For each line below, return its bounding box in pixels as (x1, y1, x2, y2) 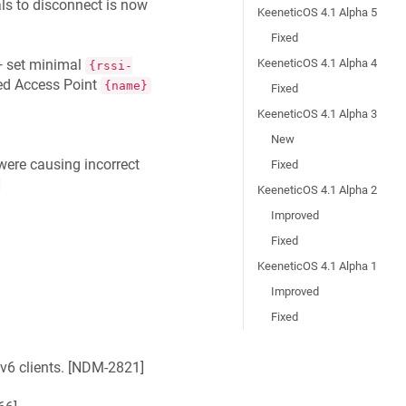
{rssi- (88, 59, 132, 73)
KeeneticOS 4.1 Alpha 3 (257, 107, 378, 121)
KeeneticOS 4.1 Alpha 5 (257, 5, 378, 19)
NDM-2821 (71, 358, 140, 376)
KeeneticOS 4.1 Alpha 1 (257, 259, 378, 273)
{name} (103, 79, 148, 93)
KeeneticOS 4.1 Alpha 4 (257, 56, 378, 70)
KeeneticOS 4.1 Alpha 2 (257, 183, 378, 197)
